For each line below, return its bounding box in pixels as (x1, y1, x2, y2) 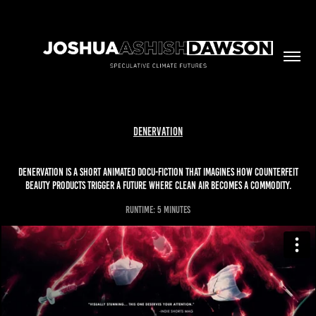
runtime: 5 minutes (126, 205, 190, 215)
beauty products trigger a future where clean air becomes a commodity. (25, 180, 291, 191)
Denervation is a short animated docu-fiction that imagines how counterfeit (18, 166, 298, 178)
